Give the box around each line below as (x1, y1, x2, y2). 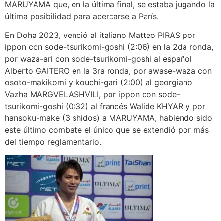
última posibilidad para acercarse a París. (5, 11, 159, 22)
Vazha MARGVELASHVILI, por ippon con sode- (5, 89, 180, 100)
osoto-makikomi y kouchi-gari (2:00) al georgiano (5, 77, 192, 88)
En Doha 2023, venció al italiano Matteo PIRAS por (5, 30, 195, 40)
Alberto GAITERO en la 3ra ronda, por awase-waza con (5, 66, 212, 76)
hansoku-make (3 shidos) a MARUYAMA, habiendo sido (5, 113, 212, 123)
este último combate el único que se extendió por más (5, 125, 209, 135)
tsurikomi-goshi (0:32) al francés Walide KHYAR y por (5, 101, 205, 111)
